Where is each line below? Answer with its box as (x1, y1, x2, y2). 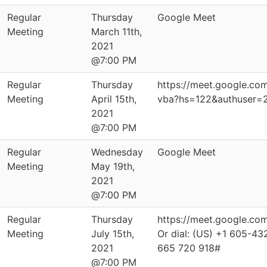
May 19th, (91, 160, 135, 172)
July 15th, (91, 228, 134, 240)
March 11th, (91, 26, 142, 38)
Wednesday (91, 146, 143, 158)
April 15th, (91, 93, 136, 105)
